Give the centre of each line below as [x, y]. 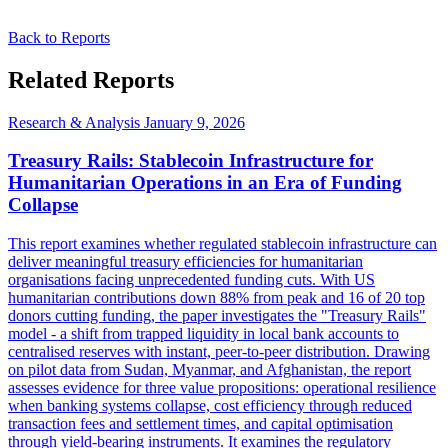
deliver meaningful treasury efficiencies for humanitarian [185, 262]
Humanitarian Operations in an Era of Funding [205, 183]
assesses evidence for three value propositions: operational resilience [222, 388]
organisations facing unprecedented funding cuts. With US [191, 280]
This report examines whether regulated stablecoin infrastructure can [222, 244]
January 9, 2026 [194, 122]
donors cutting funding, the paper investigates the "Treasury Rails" [217, 316]
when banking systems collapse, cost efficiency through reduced [210, 406]
